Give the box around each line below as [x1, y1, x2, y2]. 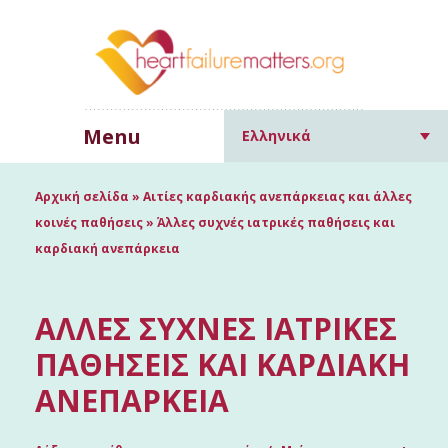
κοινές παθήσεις [35, 214, 143, 232]
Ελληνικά [242, 126, 311, 146]
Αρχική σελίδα [35, 188, 129, 206]
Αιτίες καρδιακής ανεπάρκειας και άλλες [143, 188, 412, 206]
